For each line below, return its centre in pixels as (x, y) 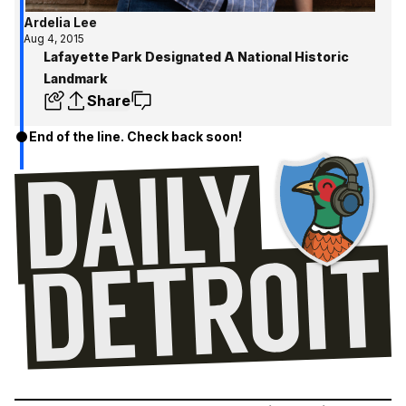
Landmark (76, 78)
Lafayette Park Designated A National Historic (196, 56)
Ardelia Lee (61, 22)
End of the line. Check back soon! (135, 136)
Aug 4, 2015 (54, 38)
